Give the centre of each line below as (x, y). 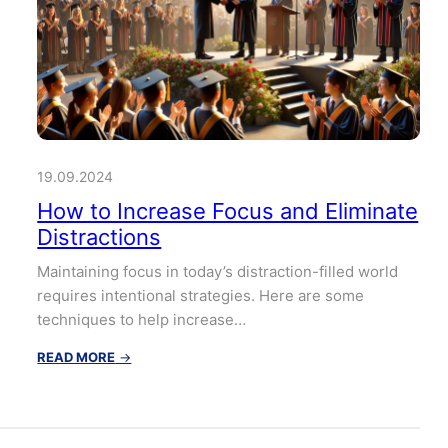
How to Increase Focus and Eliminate (228, 210)
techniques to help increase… (142, 319)
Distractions (99, 236)
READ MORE (76, 356)
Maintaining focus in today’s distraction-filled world (218, 271)
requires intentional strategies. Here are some (201, 295)
